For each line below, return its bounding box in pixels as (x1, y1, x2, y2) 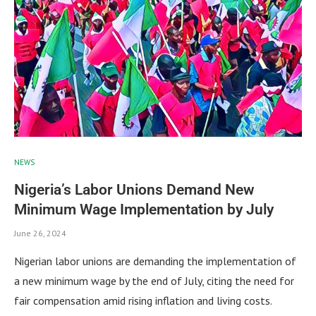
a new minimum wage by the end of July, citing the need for (14, 273, 294, 288)
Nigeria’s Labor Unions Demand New (14, 181, 255, 198)
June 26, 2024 (14, 227, 66, 238)
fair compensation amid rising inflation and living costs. (14, 293, 272, 308)
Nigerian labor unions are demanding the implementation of (14, 253, 296, 268)
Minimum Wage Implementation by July (14, 200, 274, 218)
